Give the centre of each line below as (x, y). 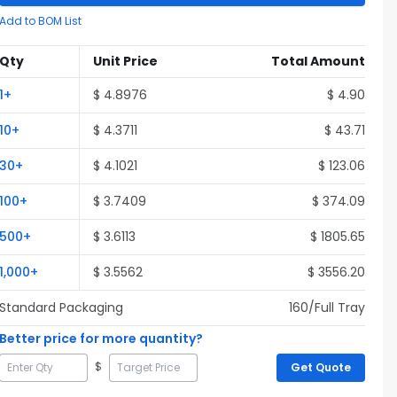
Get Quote (321, 367)
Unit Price (125, 61)
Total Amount (318, 61)
